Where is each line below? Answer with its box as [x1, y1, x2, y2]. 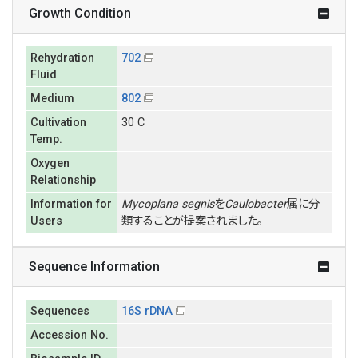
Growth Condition [29, 6, 131, 21]
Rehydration [30, 51, 94, 65]
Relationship [30, 173, 96, 187]
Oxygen [30, 157, 70, 170]
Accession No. [30, 328, 109, 342]
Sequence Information [29, 259, 160, 274]
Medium [30, 92, 74, 105]
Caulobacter [224, 197, 287, 211]
